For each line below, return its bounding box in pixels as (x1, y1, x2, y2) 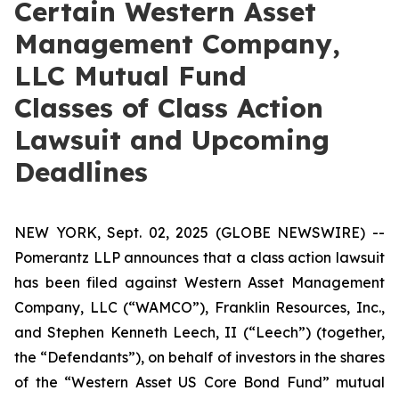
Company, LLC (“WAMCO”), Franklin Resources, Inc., (14, 298, 385, 316)
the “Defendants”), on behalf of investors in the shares (14, 348, 385, 366)
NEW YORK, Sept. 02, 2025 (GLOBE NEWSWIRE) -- (14, 224, 385, 241)
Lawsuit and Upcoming (14, 123, 330, 157)
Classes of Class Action (14, 91, 323, 125)
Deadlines (14, 155, 148, 189)
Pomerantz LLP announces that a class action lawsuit (14, 248, 385, 266)
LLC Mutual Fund (14, 59, 247, 93)
